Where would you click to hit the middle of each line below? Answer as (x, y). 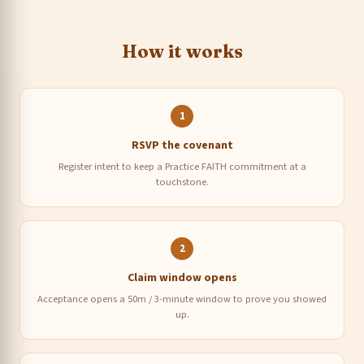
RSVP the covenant (182, 145)
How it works (182, 51)
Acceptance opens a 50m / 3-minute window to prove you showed (182, 299)
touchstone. (182, 182)
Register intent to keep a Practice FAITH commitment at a (182, 166)
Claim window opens (182, 277)
